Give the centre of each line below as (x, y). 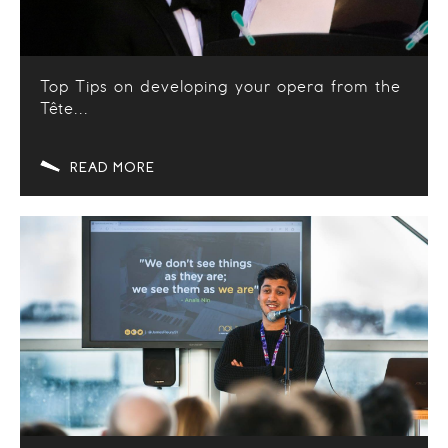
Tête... (64, 109)
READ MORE (112, 168)
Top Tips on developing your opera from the (220, 87)
